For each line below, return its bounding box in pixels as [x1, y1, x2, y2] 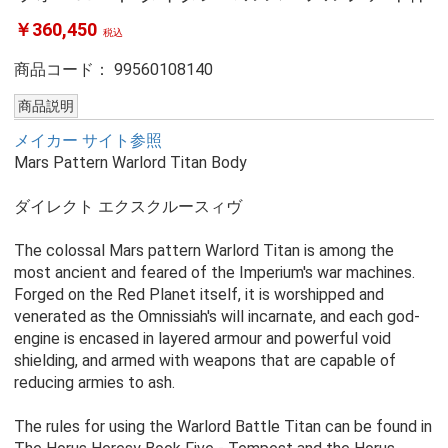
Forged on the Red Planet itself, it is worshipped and [13, 285, 384, 305]
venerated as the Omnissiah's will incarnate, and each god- [13, 307, 420, 327]
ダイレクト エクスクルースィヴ [13, 197, 242, 217]
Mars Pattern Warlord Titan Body [13, 153, 247, 173]
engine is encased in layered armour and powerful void [13, 329, 391, 349]
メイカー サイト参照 [13, 131, 162, 151]
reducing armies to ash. [13, 373, 175, 393]
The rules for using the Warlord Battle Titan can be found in [13, 417, 432, 437]
